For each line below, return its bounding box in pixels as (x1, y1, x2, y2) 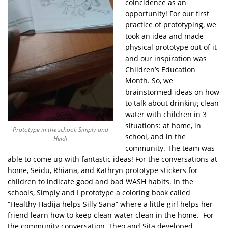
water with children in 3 (125, 109, 207, 119)
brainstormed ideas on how (125, 87, 219, 97)
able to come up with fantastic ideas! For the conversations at (8, 154, 217, 164)
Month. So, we (125, 75, 173, 85)
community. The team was (125, 142, 215, 153)
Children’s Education (125, 64, 195, 74)
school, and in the (125, 131, 186, 141)
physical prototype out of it (125, 42, 217, 52)
